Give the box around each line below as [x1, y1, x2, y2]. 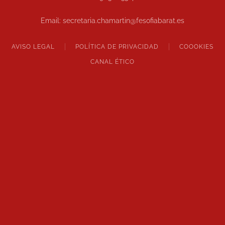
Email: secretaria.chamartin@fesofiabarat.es [41, 17, 184, 25]
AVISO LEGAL [12, 43, 55, 50]
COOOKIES [179, 43, 213, 50]
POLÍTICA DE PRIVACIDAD [75, 43, 159, 50]
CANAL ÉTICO [90, 58, 135, 65]
